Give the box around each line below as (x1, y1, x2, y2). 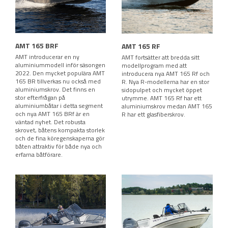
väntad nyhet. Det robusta (15, 117, 85, 127)
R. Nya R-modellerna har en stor (122, 76, 209, 87)
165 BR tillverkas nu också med (15, 76, 101, 86)
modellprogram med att (122, 60, 187, 70)
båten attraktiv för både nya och (15, 141, 102, 151)
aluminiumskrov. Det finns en (15, 84, 95, 94)
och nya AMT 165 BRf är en (15, 108, 90, 119)
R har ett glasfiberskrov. (122, 109, 185, 119)
